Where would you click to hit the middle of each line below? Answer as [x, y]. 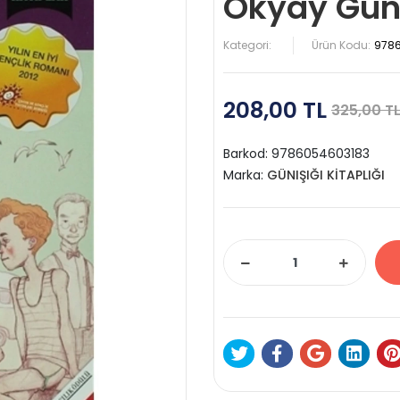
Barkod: [247, 154]
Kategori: [247, 45]
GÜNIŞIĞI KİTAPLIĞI [326, 175]
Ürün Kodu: [341, 45]
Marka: [245, 175]
